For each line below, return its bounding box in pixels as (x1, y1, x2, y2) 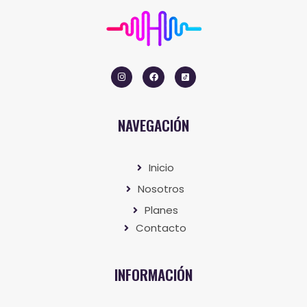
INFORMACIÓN (114, 263, 193, 285)
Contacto (136, 221, 187, 235)
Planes (144, 203, 178, 217)
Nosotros (138, 182, 185, 196)
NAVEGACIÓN (118, 114, 189, 136)
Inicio (148, 160, 174, 175)
